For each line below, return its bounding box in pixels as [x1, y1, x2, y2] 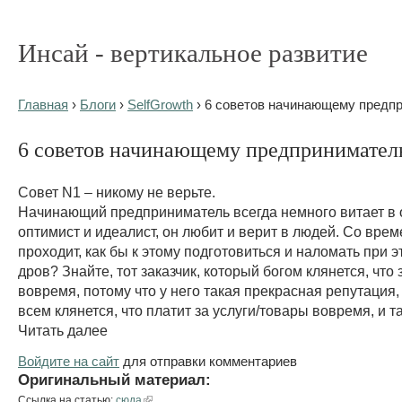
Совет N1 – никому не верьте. [18, 183, 215, 200]
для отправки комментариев [119, 353, 297, 369]
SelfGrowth [127, 98, 193, 112]
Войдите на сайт [18, 353, 119, 369]
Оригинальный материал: [18, 370, 211, 389]
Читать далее [18, 321, 108, 338]
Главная [18, 98, 68, 112]
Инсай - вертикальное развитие [18, 39, 368, 67]
